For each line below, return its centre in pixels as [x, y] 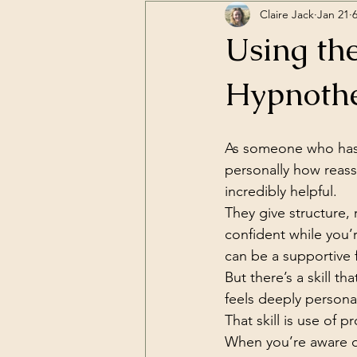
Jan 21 [333, 14]
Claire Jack [287, 14]
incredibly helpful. [281, 191]
